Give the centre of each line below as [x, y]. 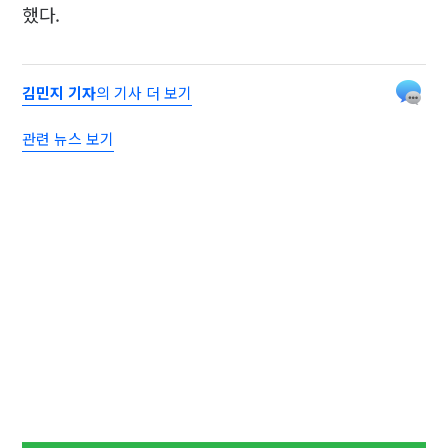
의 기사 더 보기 [144, 92]
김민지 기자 [59, 92]
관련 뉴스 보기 [68, 138]
